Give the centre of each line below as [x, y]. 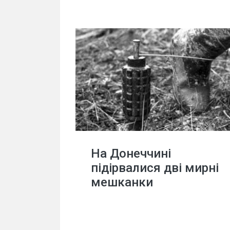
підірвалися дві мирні [155, 168]
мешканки [122, 182]
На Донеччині [131, 154]
